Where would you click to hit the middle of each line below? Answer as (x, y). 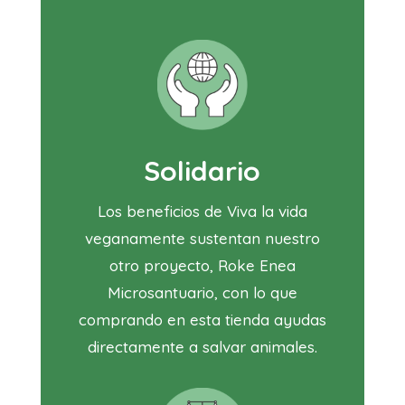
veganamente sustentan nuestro (202, 239)
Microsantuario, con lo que (202, 293)
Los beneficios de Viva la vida (202, 212)
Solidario (202, 171)
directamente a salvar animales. (202, 347)
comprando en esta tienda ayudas (202, 320)
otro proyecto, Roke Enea (202, 266)
